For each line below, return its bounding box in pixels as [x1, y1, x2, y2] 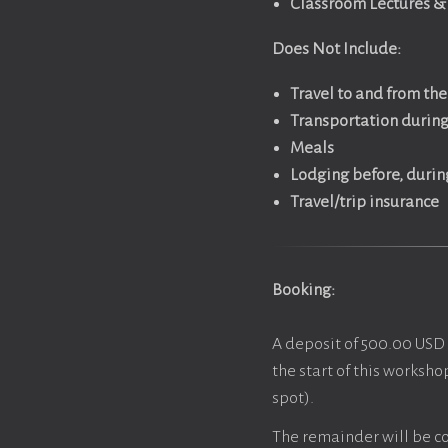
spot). [272, 389, 314, 407]
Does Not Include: [272, 40, 401, 58]
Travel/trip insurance [290, 193, 439, 211]
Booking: [272, 281, 335, 299]
